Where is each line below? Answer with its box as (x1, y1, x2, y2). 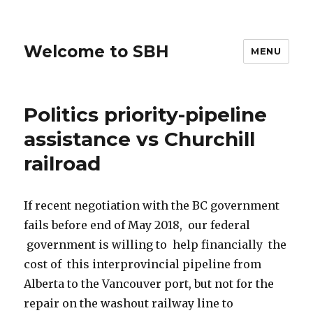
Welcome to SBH (24, 41, 170, 61)
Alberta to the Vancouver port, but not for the (24, 277, 275, 291)
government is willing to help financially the (24, 238, 287, 252)
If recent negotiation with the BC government (24, 198, 280, 212)
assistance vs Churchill (24, 127, 256, 151)
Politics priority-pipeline (24, 103, 268, 126)
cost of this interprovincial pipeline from (24, 257, 262, 271)
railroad (24, 152, 101, 175)
